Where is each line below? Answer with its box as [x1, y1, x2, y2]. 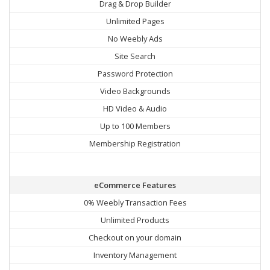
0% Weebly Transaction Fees [83, 197, 187, 209]
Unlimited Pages [105, 16, 165, 27]
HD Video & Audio [103, 103, 167, 115]
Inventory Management [93, 250, 177, 261]
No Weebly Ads [107, 33, 163, 45]
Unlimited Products [101, 215, 169, 226]
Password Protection [97, 68, 173, 80]
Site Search [115, 51, 155, 62]
